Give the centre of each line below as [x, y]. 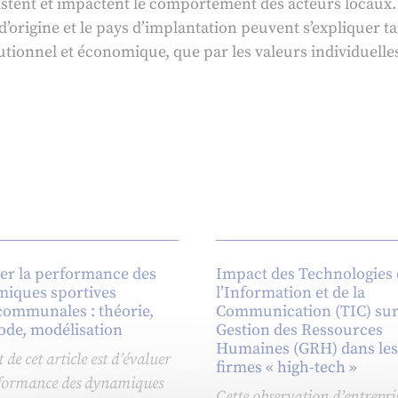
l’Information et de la [290, 293]
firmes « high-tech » [286, 368]
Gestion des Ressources [299, 330]
